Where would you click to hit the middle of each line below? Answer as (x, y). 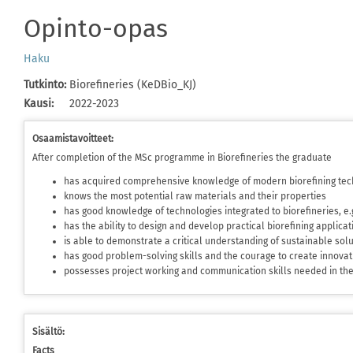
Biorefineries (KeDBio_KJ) (133, 85)
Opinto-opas (96, 28)
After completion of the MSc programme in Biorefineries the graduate (182, 158)
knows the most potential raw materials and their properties (195, 196)
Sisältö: (48, 332)
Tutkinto (44, 85)
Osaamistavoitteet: (73, 139)
